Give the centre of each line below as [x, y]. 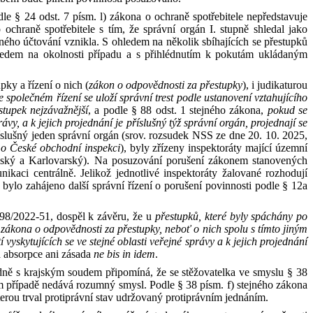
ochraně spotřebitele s [54, 29]
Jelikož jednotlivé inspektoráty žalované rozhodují [194, 173]
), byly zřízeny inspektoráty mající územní [213, 148]
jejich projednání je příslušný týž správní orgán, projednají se [173, 123]
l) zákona [123, 16]
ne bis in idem [124, 254]
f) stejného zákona [267, 285]
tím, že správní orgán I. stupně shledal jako [208, 29]
